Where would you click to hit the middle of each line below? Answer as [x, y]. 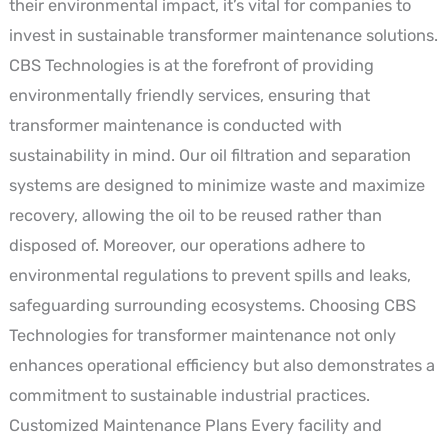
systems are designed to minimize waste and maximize [216, 185]
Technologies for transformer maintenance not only [202, 335]
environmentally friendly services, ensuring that [189, 95]
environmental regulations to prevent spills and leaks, [209, 275]
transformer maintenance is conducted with [175, 125]
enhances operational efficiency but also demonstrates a [221, 365]
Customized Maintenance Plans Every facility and [195, 425]
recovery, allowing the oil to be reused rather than [195, 215]
